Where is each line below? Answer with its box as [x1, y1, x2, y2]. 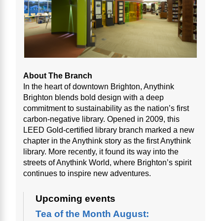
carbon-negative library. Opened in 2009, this [23, 115, 180, 124]
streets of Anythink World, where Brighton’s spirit [23, 158, 191, 167]
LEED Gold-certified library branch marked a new [23, 126, 194, 135]
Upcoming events [36, 193, 115, 204]
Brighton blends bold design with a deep [23, 93, 164, 102]
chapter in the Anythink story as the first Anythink [23, 137, 191, 146]
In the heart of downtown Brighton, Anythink [23, 82, 174, 91]
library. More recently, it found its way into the [23, 147, 179, 156]
